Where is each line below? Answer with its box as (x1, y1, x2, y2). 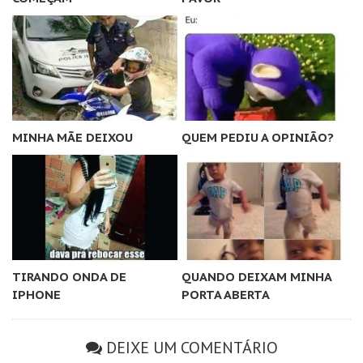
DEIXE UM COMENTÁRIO (105, 337, 278, 359)
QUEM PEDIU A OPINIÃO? (181, 130, 334, 146)
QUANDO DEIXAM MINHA (181, 269, 331, 285)
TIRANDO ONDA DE (12, 269, 126, 285)
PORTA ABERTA (181, 287, 270, 303)
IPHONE (12, 287, 61, 303)
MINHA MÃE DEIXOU (12, 130, 133, 146)
